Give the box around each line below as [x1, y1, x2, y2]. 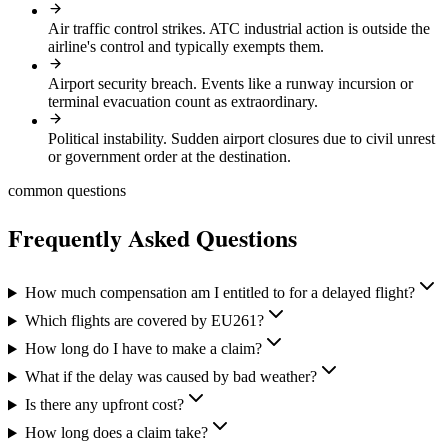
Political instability [48, 129, 163, 147]
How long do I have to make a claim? [24, 340, 262, 358]
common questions [8, 181, 126, 199]
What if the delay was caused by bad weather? [24, 368, 317, 386]
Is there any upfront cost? [24, 396, 184, 414]
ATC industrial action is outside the [209, 19, 430, 37]
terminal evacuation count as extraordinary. [48, 92, 318, 110]
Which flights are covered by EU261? [24, 312, 264, 330]
